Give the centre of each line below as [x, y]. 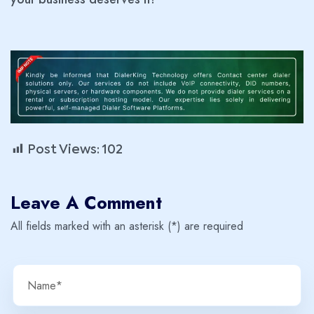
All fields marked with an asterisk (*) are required [127, 226]
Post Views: [63, 150]
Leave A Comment [86, 203]
